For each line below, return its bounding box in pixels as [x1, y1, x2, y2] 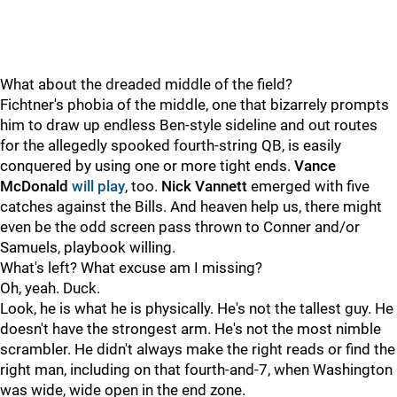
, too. [125, 177, 161, 195]
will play [72, 177, 125, 195]
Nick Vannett [161, 177, 247, 195]
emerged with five [247, 177, 370, 195]
